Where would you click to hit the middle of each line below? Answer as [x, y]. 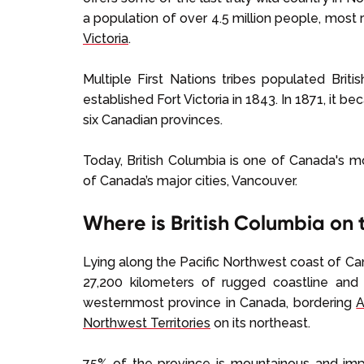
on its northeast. [260, 323]
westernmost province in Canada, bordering [220, 303]
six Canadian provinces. [153, 120]
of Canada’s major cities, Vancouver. [190, 181]
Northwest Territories [147, 323]
